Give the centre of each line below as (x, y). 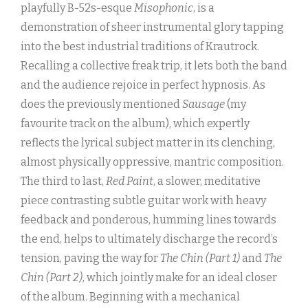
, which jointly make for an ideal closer (180, 278)
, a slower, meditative (207, 181)
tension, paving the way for (90, 258)
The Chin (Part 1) (200, 258)
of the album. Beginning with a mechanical (130, 297)
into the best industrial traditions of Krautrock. (140, 47)
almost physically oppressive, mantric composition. (152, 162)
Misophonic (164, 8)
